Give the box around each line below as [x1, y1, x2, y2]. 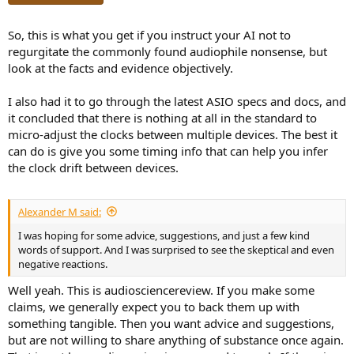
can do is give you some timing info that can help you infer [8, 143, 328, 160]
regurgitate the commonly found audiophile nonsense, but [8, 43, 327, 60]
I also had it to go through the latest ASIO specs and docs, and [8, 93, 346, 110]
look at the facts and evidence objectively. [8, 60, 233, 77]
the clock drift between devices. [8, 160, 179, 176]
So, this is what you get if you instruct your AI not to [8, 27, 291, 43]
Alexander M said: [18, 204, 101, 219]
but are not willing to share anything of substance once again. [8, 332, 344, 348]
